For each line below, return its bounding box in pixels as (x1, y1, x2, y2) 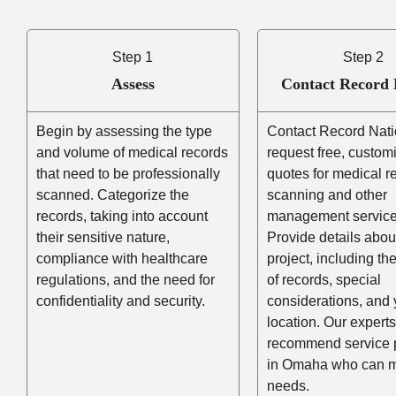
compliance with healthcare (36, 250, 208, 266)
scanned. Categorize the (36, 187, 189, 202)
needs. (266, 377, 309, 393)
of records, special (266, 271, 381, 287)
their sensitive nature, (36, 229, 170, 245)
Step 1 (112, 49, 154, 65)
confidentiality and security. (36, 293, 205, 308)
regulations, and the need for (36, 271, 215, 287)
